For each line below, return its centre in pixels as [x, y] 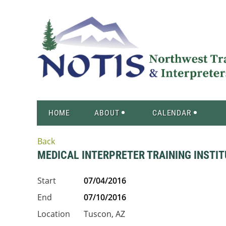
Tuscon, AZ [104, 214]
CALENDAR [172, 113]
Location [54, 214]
